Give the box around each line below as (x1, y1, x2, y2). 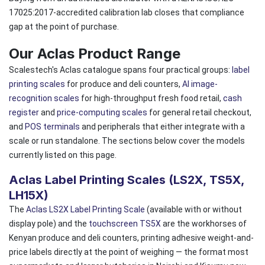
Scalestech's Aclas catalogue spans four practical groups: (9, 64, 232, 75)
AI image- (182, 79, 218, 89)
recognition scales (9, 93, 79, 103)
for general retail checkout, (147, 107, 251, 117)
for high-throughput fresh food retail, (79, 93, 223, 103)
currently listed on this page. (9, 150, 117, 160)
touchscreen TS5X (89, 218, 161, 228)
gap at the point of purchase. (9, 21, 119, 31)
